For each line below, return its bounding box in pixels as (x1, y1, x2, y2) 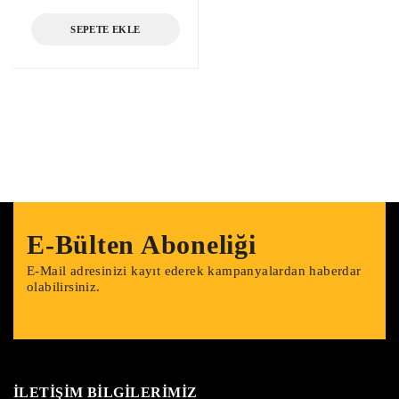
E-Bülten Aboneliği (27, 229, 256, 259)
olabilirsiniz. (27, 279, 101, 294)
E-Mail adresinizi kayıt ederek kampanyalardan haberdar (27, 263, 362, 278)
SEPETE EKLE (70, 23, 141, 35)
